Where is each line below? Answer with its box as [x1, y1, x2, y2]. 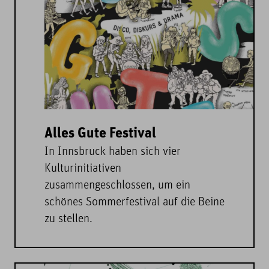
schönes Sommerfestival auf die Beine [44, 197, 225, 208]
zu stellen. [44, 214, 92, 225]
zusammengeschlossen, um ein [44, 180, 190, 192]
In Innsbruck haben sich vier [44, 147, 181, 158]
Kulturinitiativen [44, 163, 121, 175]
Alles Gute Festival [44, 125, 156, 142]
